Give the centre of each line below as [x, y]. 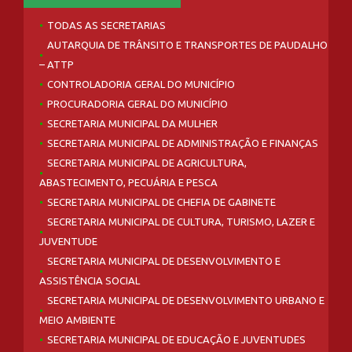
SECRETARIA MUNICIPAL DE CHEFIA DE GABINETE [161, 202]
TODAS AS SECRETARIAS [106, 25]
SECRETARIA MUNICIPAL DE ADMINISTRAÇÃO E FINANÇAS [183, 143]
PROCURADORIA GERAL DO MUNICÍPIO [137, 103]
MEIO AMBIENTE [77, 319]
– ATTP [57, 64]
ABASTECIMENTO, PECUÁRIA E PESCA [128, 182]
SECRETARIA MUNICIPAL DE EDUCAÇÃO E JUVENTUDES [176, 339]
